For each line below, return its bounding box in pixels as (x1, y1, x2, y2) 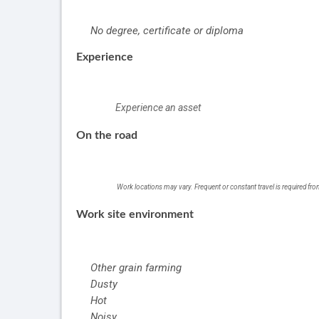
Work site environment (76, 209, 194, 221)
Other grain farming (90, 261, 182, 275)
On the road (76, 130, 137, 142)
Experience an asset (115, 102, 201, 114)
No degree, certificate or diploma (90, 24, 244, 38)
